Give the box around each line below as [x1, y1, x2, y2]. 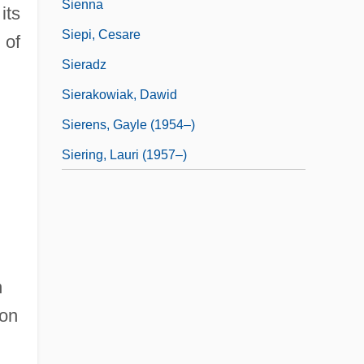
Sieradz [62, 57, 106, 71]
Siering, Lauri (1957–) [62, 147, 187, 162]
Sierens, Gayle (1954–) [62, 117, 195, 132]
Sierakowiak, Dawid [62, 87, 177, 102]
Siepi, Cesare [62, 27, 141, 41]
